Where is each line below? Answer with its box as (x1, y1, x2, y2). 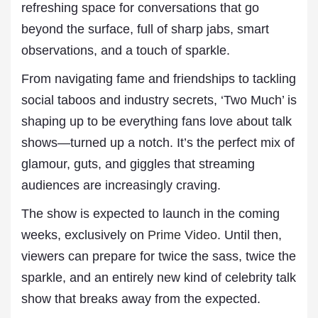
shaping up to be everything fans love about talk (21, 114, 292, 128)
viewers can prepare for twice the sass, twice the (21, 249, 296, 263)
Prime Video (148, 228, 217, 242)
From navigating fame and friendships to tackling (21, 72, 296, 86)
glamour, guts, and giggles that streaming (21, 157, 255, 171)
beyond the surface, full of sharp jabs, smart (21, 22, 269, 36)
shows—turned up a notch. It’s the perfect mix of (21, 136, 295, 150)
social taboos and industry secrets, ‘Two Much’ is (21, 93, 297, 107)
